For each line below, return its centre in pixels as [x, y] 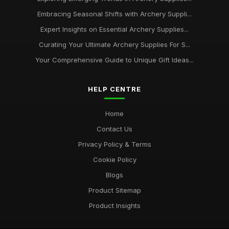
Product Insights [114, 205]
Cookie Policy [114, 159]
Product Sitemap [114, 190]
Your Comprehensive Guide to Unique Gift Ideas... [114, 60]
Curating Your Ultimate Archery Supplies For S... [114, 44]
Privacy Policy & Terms [114, 144]
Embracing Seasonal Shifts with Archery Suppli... [114, 14]
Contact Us [114, 129]
